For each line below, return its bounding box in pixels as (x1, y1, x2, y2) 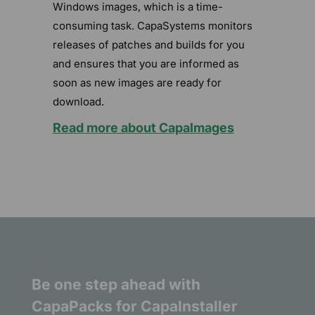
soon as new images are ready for (52, 75, 221, 89)
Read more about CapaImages (52, 120, 234, 135)
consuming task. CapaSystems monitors (52, 18, 252, 32)
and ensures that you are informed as (52, 56, 239, 70)
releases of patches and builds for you (52, 37, 245, 51)
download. (52, 94, 104, 108)
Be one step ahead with (31, 275, 200, 293)
